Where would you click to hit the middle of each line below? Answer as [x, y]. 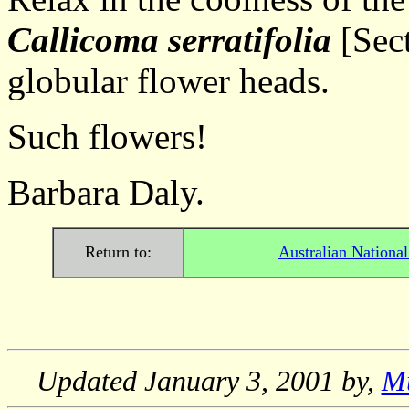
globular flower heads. [168, 81]
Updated [90, 381]
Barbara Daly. [106, 192]
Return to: [118, 252]
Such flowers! [107, 136]
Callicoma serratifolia [169, 40]
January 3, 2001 [239, 381]
